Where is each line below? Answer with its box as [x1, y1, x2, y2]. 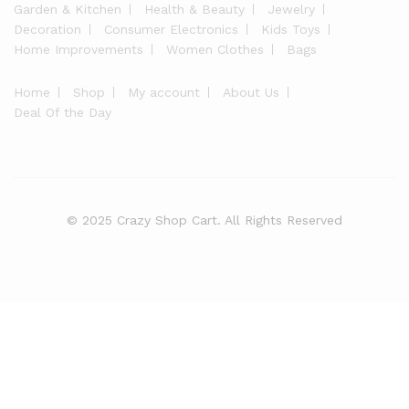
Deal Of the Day [14, 105, 111, 120]
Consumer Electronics [104, 22, 238, 37]
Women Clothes [166, 42, 264, 57]
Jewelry [267, 2, 315, 16]
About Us [223, 85, 279, 100]
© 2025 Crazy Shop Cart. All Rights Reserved [67, 213, 342, 227]
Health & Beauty [144, 2, 245, 16]
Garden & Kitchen [14, 2, 121, 16]
